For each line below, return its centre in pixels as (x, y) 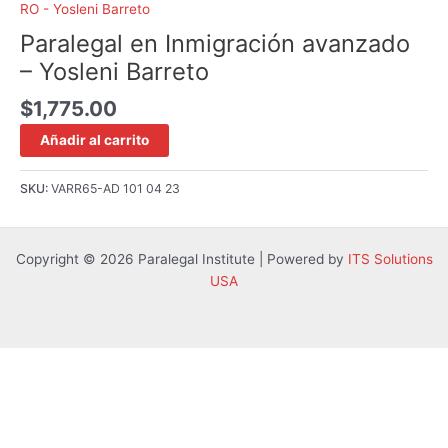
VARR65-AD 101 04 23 (115, 188)
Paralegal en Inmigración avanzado (215, 43)
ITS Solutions (390, 258)
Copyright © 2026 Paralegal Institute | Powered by (181, 258)
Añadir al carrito (94, 139)
